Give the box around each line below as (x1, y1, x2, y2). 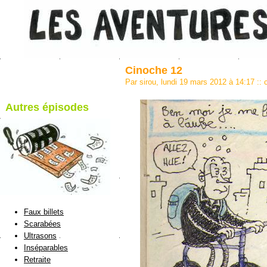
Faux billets (24, 207, 64, 217)
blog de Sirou (24, 116, 97, 129)
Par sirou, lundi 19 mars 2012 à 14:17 (125, 77, 257, 86)
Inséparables (24, 243, 68, 253)
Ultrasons (24, 231, 57, 241)
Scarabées (24, 219, 61, 229)
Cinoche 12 (125, 64, 182, 76)
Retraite (24, 255, 51, 265)
